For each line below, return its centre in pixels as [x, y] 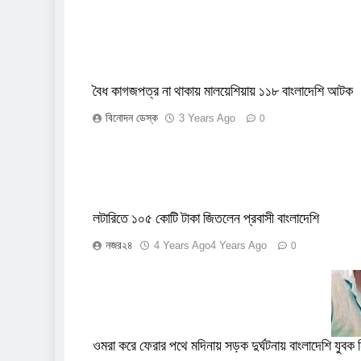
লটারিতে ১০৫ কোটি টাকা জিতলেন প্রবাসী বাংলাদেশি [206, 219]
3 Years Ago [207, 118]
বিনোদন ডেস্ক [132, 118]
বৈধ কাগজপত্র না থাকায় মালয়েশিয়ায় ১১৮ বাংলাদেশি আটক [223, 91]
